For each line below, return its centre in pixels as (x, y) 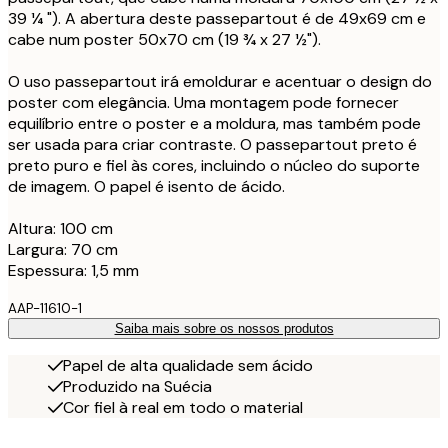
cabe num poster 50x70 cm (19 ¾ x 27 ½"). (164, 39)
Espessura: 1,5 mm (73, 270)
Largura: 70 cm (63, 249)
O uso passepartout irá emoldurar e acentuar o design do (220, 81)
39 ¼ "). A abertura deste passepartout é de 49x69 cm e (217, 18)
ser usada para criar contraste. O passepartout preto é (212, 144)
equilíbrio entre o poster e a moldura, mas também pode (214, 123)
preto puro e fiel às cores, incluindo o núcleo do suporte (214, 165)
